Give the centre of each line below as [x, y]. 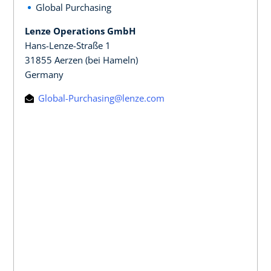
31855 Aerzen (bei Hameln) [81, 60]
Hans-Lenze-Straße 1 [68, 45]
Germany [44, 74]
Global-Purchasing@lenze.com [100, 98]
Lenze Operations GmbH [80, 31]
